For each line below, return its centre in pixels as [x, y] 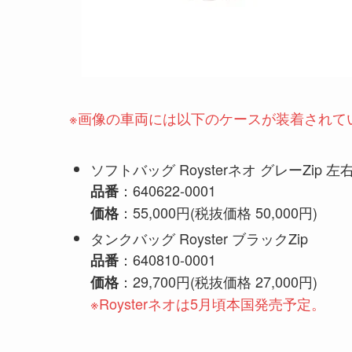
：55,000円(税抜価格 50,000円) [218, 213]
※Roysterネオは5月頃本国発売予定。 [208, 303]
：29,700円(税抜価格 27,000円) [218, 281]
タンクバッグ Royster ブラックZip [199, 238]
